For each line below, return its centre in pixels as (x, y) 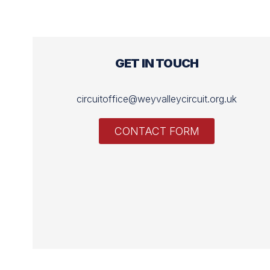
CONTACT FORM (157, 131)
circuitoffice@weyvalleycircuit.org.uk (157, 99)
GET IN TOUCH (157, 64)
